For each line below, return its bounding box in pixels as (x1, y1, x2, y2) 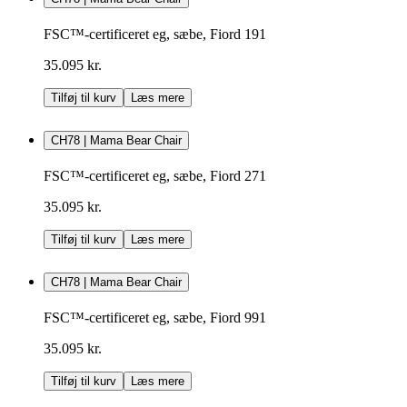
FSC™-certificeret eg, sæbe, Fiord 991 (44, 309, 266, 325)
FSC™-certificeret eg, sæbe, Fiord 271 (44, 167, 266, 184)
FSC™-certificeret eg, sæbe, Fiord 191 (44, 26, 266, 43)
